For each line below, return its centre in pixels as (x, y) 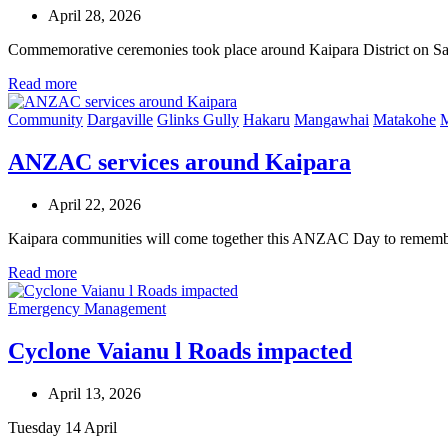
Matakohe (404, 120)
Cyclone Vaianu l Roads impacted (180, 350)
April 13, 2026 (94, 393)
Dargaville (120, 120)
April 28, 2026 (94, 16)
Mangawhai (331, 120)
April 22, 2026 (94, 204)
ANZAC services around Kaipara (179, 162)
